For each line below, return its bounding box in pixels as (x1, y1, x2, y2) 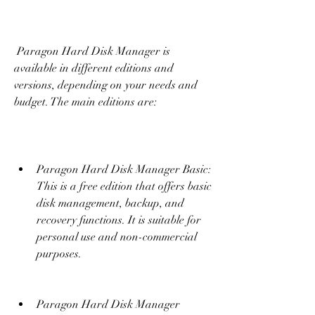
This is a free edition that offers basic (37, 179, 212, 193)
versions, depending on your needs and (14, 78, 198, 92)
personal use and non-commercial (37, 230, 197, 244)
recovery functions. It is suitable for (37, 213, 201, 227)
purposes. (37, 247, 82, 261)
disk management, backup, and (37, 196, 184, 210)
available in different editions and (14, 61, 174, 75)
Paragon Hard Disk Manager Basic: (37, 162, 211, 176)
